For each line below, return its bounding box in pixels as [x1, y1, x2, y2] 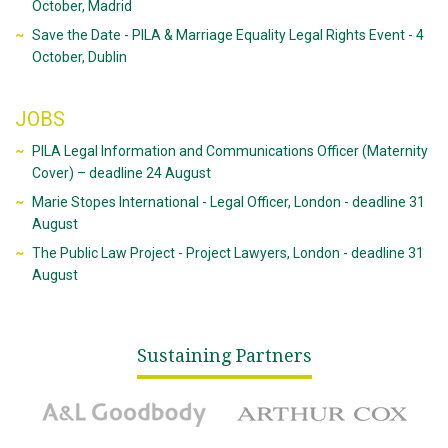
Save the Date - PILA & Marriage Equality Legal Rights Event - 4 [31, 27, 424, 43]
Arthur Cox [224, 392, 292, 408]
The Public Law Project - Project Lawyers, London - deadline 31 [31, 245, 424, 261]
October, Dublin [31, 49, 127, 65]
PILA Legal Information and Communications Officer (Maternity [31, 143, 428, 159]
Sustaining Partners [136, 345, 312, 366]
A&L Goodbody [24, 392, 117, 408]
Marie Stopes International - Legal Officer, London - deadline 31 [31, 194, 425, 210]
